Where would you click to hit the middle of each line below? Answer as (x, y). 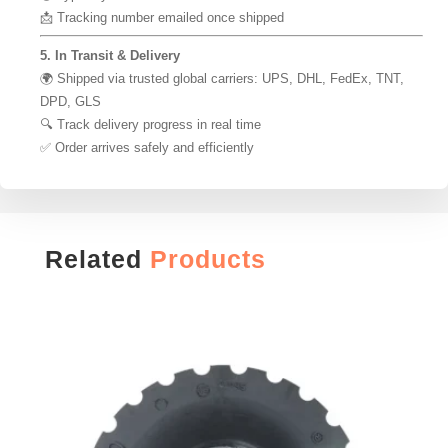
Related (97, 258)
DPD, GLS (70, 101)
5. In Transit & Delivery (110, 55)
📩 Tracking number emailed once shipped (162, 17)
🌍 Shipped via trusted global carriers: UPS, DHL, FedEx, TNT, (222, 78)
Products (207, 258)
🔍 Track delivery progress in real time (150, 124)
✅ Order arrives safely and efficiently (147, 147)
